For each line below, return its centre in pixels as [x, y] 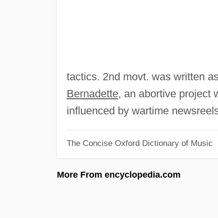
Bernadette [92, 93]
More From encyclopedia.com [119, 174]
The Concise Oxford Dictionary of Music [139, 143]
